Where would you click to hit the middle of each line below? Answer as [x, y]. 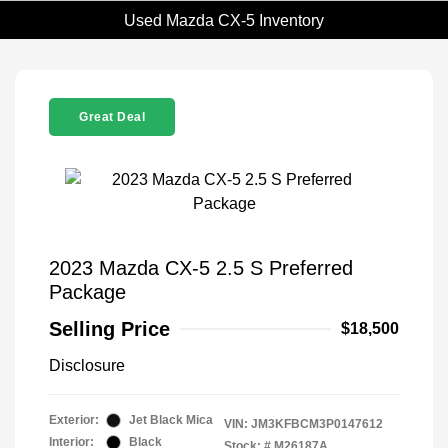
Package [87, 292]
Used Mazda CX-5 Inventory [224, 20]
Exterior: [74, 420]
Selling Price [109, 329]
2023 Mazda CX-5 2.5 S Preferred [201, 268]
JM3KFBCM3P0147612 [317, 424]
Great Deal [112, 117]
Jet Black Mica [171, 420]
